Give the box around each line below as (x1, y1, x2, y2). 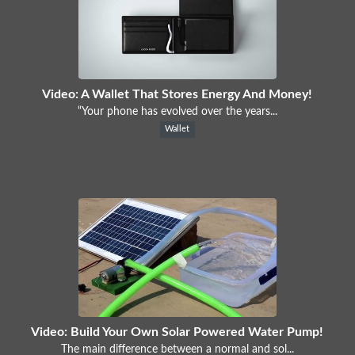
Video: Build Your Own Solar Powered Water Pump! (31, 325, 324, 338)
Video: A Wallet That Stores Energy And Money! (42, 87, 313, 101)
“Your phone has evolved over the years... (77, 105, 277, 117)
